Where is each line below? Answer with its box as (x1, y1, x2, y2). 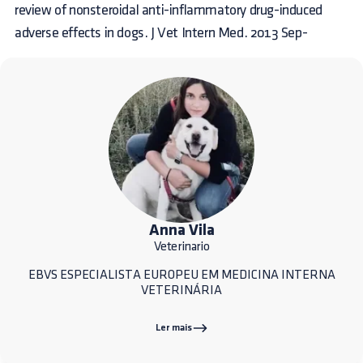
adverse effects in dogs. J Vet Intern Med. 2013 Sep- (15, 25, 308, 40)
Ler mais (155, 322, 192, 333)
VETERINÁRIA (141, 284, 222, 297)
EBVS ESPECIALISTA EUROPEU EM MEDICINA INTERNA (28, 268, 335, 281)
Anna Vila (148, 222, 215, 239)
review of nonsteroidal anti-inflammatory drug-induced (15, 2, 322, 17)
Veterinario (153, 240, 210, 253)
